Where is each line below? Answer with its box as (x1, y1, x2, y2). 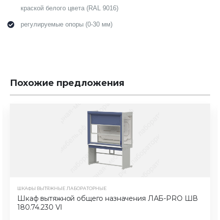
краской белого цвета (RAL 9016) (21, 5, 118, 12)
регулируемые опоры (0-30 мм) (21, 21, 112, 28)
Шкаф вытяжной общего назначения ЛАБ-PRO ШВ (17, 194, 198, 203)
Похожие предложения (10, 77, 124, 88)
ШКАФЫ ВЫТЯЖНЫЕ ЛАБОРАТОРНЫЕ (17, 185, 107, 191)
